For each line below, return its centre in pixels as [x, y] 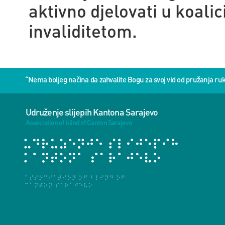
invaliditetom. [83, 31]
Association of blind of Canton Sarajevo [79, 122]
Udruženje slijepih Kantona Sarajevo [92, 112]
